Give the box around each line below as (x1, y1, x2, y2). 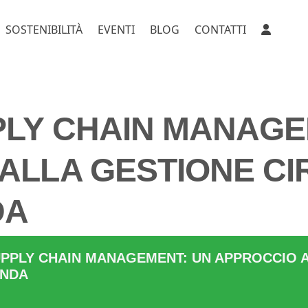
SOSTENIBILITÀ (5, 22, 82, 37)
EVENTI (98, 22, 135, 37)
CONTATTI (195, 22, 246, 37)
